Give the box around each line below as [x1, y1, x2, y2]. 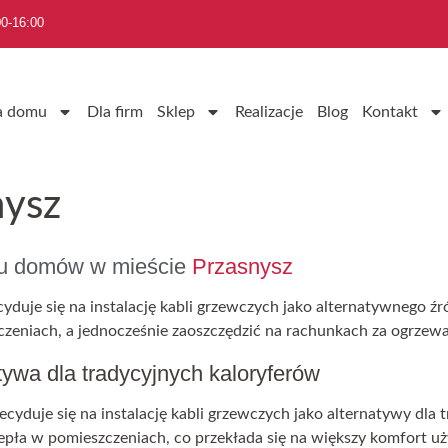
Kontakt [361, 104, 418, 121]
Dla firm [86, 104, 143, 121]
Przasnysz [192, 254, 293, 280]
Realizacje [234, 104, 303, 121]
